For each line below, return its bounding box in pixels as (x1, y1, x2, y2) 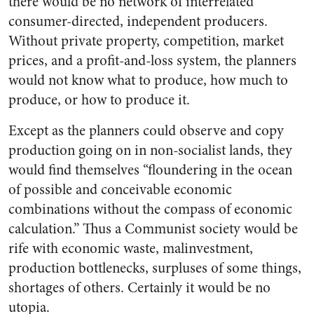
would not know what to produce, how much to (8, 70, 288, 90)
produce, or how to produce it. (8, 90, 190, 110)
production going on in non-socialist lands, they (8, 140, 292, 161)
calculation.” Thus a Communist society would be (8, 219, 298, 239)
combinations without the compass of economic (8, 199, 292, 219)
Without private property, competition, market (8, 31, 284, 51)
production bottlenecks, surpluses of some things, (8, 258, 301, 278)
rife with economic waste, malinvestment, (8, 238, 253, 259)
